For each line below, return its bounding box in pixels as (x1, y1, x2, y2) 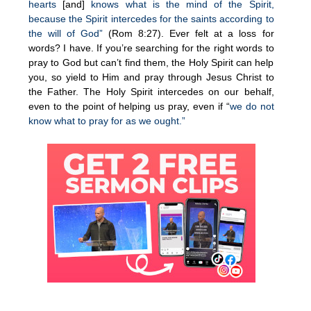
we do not (229, 100, 274, 112)
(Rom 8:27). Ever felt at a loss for (103, 27, 274, 39)
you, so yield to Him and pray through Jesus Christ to (28, 71, 274, 83)
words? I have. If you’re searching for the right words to (28, 42, 274, 53)
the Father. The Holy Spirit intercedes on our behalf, (28, 85, 274, 97)
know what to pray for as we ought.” (28, 115, 185, 126)
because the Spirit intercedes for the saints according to (28, 12, 274, 24)
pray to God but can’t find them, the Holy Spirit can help (28, 56, 274, 68)
